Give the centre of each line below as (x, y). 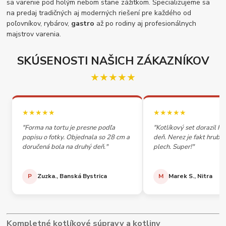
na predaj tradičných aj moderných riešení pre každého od (99, 13)
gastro (83, 24)
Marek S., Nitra (191, 176)
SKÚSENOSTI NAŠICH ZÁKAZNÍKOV (113, 61)
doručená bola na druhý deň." (65, 147)
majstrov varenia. (34, 34)
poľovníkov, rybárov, (39, 24)
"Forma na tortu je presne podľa (69, 127)
